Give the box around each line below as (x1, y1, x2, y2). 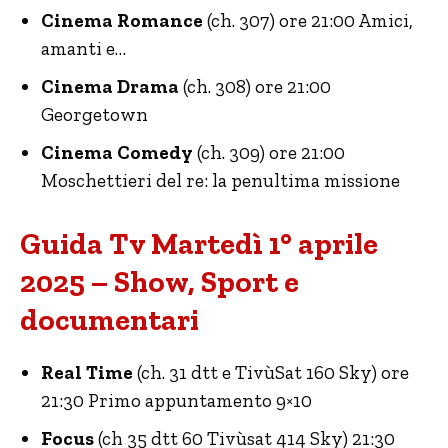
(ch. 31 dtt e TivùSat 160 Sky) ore (133, 361, 409, 385)
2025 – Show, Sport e (20, 264, 299, 301)
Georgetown (41, 103, 148, 127)
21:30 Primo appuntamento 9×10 (41, 389, 312, 413)
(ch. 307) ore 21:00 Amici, (203, 9, 413, 33)
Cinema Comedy (41, 141, 193, 165)
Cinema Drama (41, 75, 179, 99)
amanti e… (41, 37, 126, 61)
